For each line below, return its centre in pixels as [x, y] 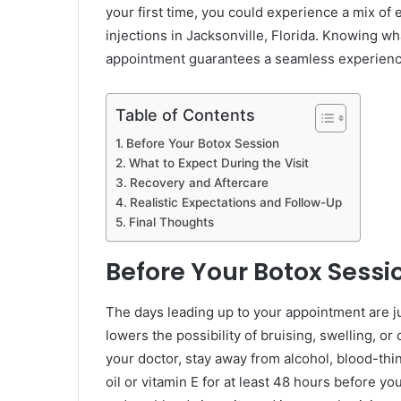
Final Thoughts [171, 222]
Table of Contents [185, 115]
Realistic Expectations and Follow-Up [235, 203]
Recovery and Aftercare [199, 183]
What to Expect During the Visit [218, 163]
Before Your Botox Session [202, 144]
